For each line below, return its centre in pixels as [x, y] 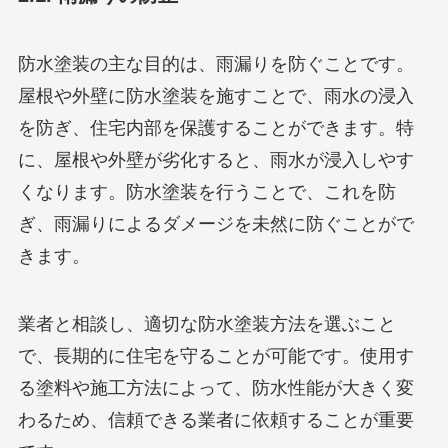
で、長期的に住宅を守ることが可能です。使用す [215, 356]
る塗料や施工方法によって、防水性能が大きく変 [215, 388]
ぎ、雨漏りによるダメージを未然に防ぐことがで [215, 224]
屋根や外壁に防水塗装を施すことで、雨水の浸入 [215, 96]
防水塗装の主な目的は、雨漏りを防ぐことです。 [215, 64]
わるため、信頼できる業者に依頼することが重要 [215, 420]
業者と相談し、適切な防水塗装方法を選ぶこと [206, 324]
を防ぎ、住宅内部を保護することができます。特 [215, 128]
